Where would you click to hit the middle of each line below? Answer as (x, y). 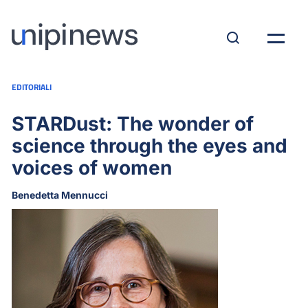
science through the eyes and (150, 146)
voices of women (92, 168)
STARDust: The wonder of (133, 124)
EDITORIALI (32, 87)
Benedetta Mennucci (60, 195)
